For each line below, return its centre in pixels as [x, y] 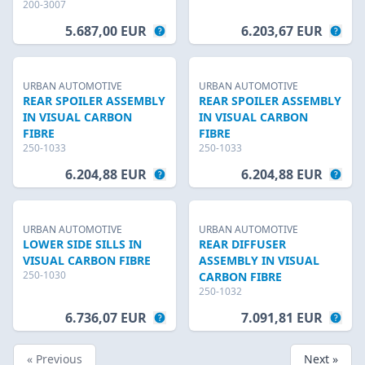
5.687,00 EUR [106, 31]
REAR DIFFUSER [242, 244]
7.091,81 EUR [282, 318]
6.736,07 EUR [106, 318]
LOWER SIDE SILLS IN [82, 244]
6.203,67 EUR [282, 31]
